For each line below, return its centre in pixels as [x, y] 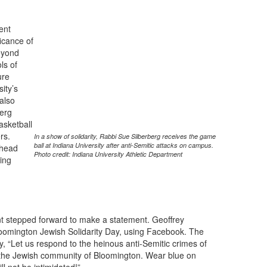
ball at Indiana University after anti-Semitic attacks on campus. [123, 145]
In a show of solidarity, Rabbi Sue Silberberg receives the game [125, 136]
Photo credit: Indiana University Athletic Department [108, 154]
